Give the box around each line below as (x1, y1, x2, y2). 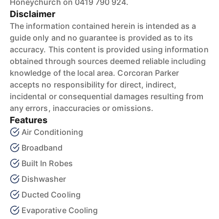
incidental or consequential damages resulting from (10, 91, 204, 101)
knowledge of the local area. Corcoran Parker (10, 68, 179, 78)
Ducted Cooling (22, 190, 81, 199)
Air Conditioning (22, 127, 83, 137)
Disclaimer (10, 9, 56, 19)
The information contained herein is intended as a (10, 21, 197, 31)
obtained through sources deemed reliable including (10, 56, 206, 66)
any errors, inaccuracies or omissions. (10, 103, 153, 113)
